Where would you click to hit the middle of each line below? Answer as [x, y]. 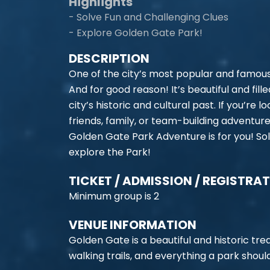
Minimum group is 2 [114, 196]
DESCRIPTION [109, 58]
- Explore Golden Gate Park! [136, 33]
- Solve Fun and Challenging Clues [149, 17]
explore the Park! [110, 152]
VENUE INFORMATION [133, 225]
